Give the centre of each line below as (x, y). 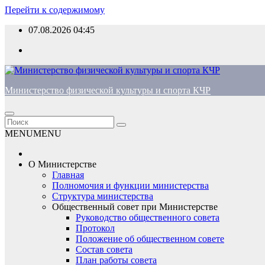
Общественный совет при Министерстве (135, 207)
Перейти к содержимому (55, 10)
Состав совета (104, 249)
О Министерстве (62, 164)
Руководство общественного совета (148, 217)
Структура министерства (103, 196)
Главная (68, 175)
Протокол (95, 228)
